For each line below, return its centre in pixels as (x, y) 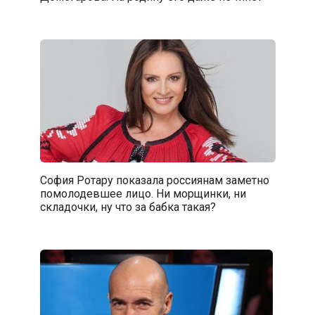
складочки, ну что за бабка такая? (128, 207)
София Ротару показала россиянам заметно (154, 180)
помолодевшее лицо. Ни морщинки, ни (143, 193)
